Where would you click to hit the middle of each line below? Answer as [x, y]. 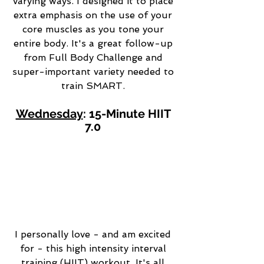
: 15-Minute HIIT [128, 113]
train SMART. [94, 85]
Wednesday [49, 113]
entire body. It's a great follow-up [94, 43]
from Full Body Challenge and [94, 57]
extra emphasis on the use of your [94, 15]
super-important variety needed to [94, 71]
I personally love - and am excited [94, 234]
